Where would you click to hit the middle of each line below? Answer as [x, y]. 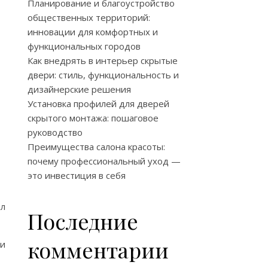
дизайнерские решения [79, 89]
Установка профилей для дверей [98, 103]
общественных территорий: [89, 17]
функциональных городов [84, 46]
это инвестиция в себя [77, 175]
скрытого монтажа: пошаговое [93, 118]
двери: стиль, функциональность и [103, 75]
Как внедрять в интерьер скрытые [103, 60]
